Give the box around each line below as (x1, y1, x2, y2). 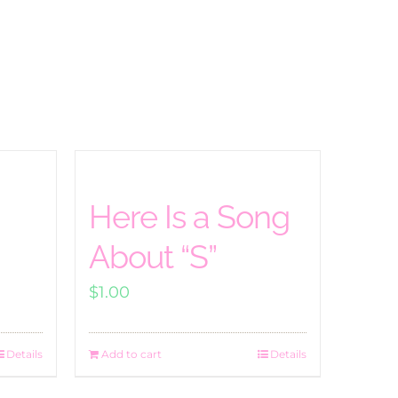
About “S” (88, 238, 217, 276)
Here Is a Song (88, 198, 290, 236)
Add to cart (100, 347, 162, 362)
